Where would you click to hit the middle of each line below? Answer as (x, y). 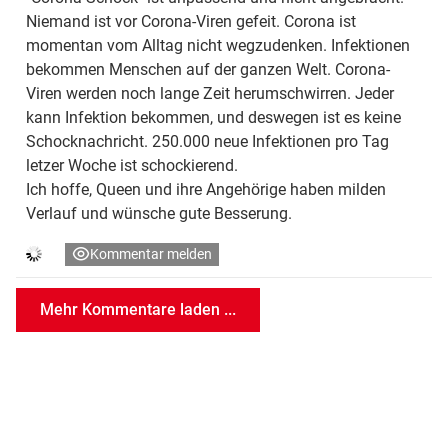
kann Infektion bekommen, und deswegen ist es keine (213, 117)
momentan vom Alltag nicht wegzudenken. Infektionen (218, 45)
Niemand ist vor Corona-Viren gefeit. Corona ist (191, 21)
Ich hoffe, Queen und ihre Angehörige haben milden (206, 189)
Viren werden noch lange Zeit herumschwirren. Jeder (210, 93)
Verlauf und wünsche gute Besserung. (159, 213)
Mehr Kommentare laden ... (138, 309)
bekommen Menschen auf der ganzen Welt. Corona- (208, 69)
